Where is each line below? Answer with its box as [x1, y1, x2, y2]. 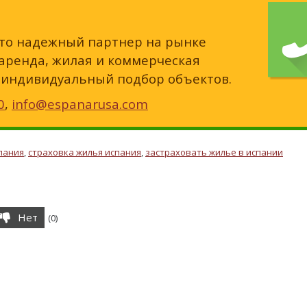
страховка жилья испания [28, 146, 141, 159]
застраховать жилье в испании [145, 146, 283, 159]
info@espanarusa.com [12, 95, 148, 113]
